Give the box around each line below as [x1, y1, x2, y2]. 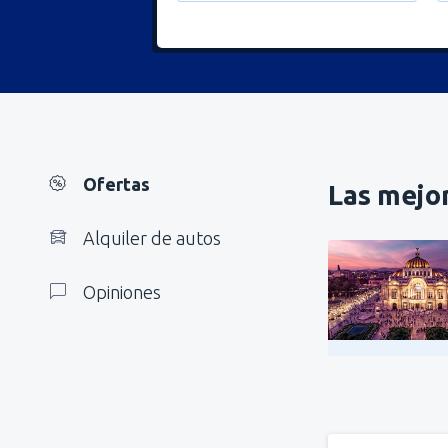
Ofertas [83, 174, 150, 194]
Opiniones [83, 282, 161, 302]
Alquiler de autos [83, 228, 221, 248]
